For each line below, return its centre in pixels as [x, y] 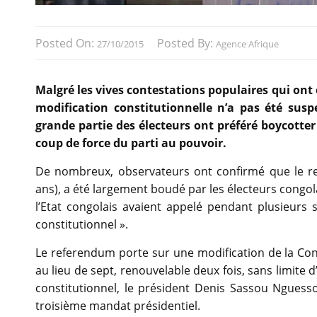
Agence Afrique [247, 44]
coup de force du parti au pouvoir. [131, 143]
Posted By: [186, 44]
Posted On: [66, 44]
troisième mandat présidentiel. [118, 306]
